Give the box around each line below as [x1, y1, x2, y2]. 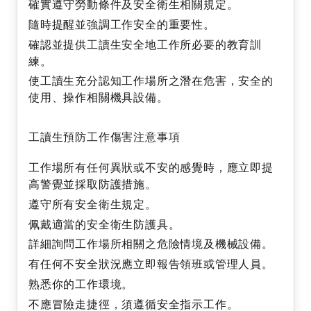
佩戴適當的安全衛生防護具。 [28, 216, 180, 232]
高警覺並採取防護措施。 [28, 176, 157, 192]
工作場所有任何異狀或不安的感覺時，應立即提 [28, 160, 274, 176]
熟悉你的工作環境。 [28, 276, 134, 292]
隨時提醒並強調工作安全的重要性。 [28, 16, 215, 32]
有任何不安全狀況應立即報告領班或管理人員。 [28, 256, 274, 272]
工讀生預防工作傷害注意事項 [28, 128, 180, 144]
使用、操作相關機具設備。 [28, 90, 169, 106]
